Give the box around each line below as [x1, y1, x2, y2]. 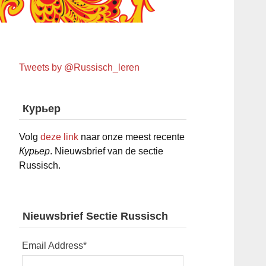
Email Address [22, 240, 84, 251]
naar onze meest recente [78, 132, 185, 142]
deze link [40, 132, 79, 142]
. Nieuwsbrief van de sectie [50, 146, 164, 157]
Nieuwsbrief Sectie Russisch [22, 210, 168, 223]
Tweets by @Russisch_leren [19, 62, 140, 73]
